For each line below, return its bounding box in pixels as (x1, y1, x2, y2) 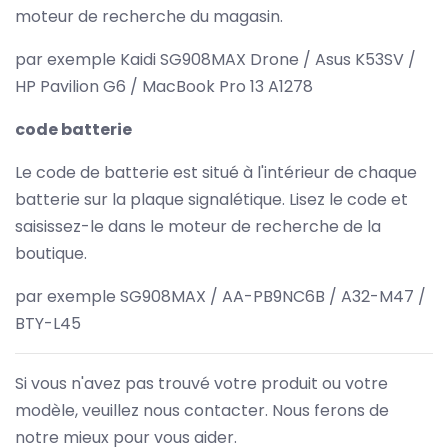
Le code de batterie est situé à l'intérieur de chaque (15, 160, 417, 184)
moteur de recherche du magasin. (15, 4, 283, 28)
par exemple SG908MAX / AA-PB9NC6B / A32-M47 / (15, 284, 426, 308)
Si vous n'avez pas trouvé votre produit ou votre (15, 371, 388, 395)
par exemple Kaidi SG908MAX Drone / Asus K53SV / (15, 47, 416, 71)
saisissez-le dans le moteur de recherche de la (15, 214, 381, 238)
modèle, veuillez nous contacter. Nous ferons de (15, 398, 389, 422)
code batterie (15, 117, 132, 141)
